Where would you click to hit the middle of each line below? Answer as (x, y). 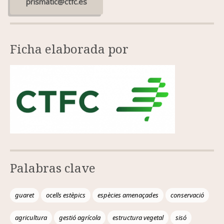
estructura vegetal (138, 218)
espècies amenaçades (128, 195)
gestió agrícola (80, 218)
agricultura (31, 218)
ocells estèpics (66, 195)
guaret (24, 195)
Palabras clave (53, 168)
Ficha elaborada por (69, 48)
